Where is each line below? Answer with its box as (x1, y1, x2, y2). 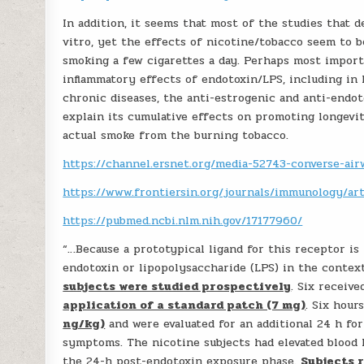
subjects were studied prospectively (63, 278, 292, 295)
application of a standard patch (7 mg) (63, 297, 306, 314)
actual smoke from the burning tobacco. (63, 127, 289, 144)
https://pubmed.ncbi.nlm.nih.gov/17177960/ (63, 212, 303, 229)
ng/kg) (63, 315, 106, 332)
